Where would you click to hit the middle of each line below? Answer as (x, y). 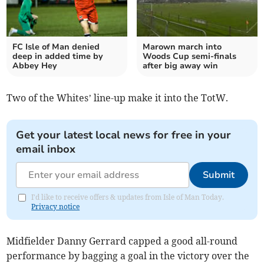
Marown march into (182, 47)
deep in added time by (58, 57)
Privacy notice (56, 207)
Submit (218, 175)
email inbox (46, 149)
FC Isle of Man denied (56, 47)
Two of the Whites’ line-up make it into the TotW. (118, 98)
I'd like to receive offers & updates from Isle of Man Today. (128, 197)
